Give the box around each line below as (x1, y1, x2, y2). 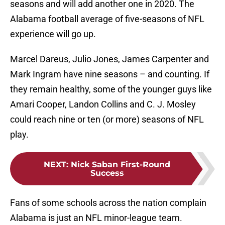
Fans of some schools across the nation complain (10, 197, 206, 208)
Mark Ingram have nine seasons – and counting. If (10, 69, 209, 80)
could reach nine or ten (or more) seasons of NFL (10, 114, 204, 125)
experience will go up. (10, 29, 96, 40)
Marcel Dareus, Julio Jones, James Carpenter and (10, 54, 209, 65)
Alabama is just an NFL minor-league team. (10, 212, 182, 223)
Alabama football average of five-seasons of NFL (10, 14, 204, 25)
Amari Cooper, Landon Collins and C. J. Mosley (10, 99, 196, 110)
